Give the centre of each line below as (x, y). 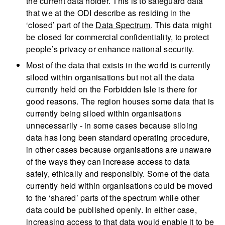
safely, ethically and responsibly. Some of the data (118, 174)
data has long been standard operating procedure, (118, 138)
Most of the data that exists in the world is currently (119, 65)
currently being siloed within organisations (104, 114)
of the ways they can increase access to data (108, 162)
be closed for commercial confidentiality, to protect (118, 37)
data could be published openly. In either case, (111, 210)
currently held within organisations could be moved (120, 186)
